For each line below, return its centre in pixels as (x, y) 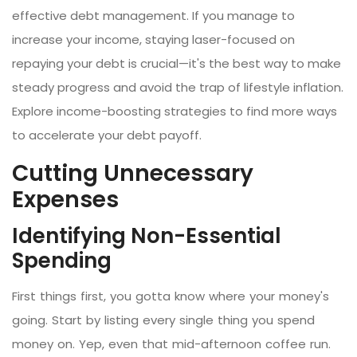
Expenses (65, 199)
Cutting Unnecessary (133, 173)
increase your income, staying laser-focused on (153, 39)
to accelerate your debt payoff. (107, 135)
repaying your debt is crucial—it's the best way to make (177, 63)
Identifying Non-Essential (147, 235)
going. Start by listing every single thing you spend (163, 320)
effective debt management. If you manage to (153, 15)
